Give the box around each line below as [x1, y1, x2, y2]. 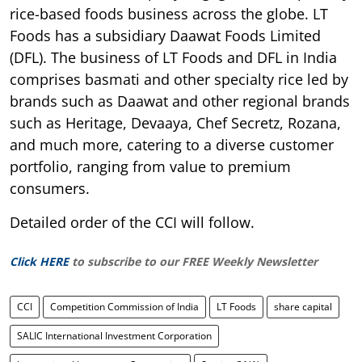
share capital [274, 299, 332, 314]
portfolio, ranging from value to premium [10, 156, 291, 176]
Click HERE [10, 253, 69, 269]
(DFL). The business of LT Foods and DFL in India [10, 47, 337, 67]
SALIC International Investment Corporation [17, 328, 212, 343]
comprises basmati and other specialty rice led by [10, 69, 348, 89]
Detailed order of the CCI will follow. [10, 212, 255, 232]
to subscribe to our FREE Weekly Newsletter [72, 253, 318, 269]
